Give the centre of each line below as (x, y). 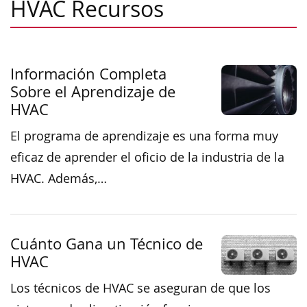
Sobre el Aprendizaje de (93, 91)
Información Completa (88, 73)
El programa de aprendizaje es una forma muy (144, 136)
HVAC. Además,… (59, 178)
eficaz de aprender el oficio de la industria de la (147, 157)
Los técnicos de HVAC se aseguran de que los (140, 288)
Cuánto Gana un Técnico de (107, 243)
